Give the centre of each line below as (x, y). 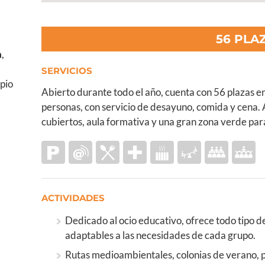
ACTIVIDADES (73, 198)
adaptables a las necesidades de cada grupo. (160, 235)
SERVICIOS (67, 71)
